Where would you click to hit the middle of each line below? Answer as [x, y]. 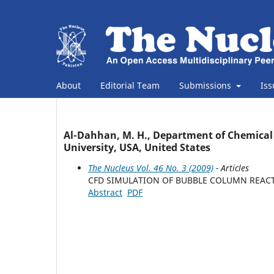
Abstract [105, 192]
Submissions [206, 85]
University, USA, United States [137, 147]
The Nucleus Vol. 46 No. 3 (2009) [151, 168]
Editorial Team [130, 85]
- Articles [231, 168]
